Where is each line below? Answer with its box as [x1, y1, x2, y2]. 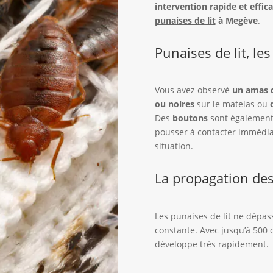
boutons [172, 112, 208, 124]
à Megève [215, 15, 258, 27]
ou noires [154, 98, 194, 110]
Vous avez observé [154, 84, 232, 96]
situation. [154, 140, 193, 152]
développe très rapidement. [154, 238, 269, 250]
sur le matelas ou [194, 98, 270, 110]
